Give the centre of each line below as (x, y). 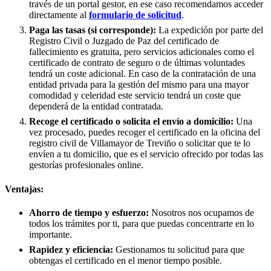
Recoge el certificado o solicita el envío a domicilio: (131, 122)
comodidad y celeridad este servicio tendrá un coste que (135, 96)
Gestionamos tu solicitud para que (179, 250)
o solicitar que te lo (213, 143)
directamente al (59, 15)
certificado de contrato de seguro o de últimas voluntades (137, 63)
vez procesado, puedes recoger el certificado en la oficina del (145, 132)
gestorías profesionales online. (86, 165)
